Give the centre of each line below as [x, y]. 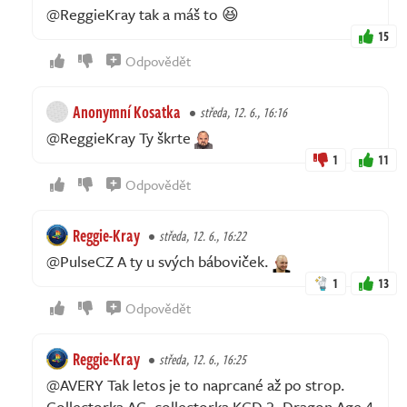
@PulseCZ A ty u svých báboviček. [159, 261]
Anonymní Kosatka [127, 111]
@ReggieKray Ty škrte [120, 137]
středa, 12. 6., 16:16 [243, 112]
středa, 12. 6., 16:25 [203, 359]
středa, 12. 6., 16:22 [203, 235]
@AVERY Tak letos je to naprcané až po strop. [196, 384]
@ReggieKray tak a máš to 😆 [143, 14]
